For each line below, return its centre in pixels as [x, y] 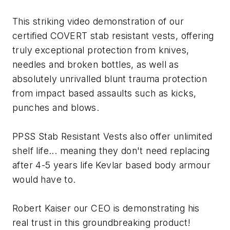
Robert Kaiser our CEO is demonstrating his [106, 208]
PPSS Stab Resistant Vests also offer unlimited [112, 137]
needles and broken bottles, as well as [96, 65]
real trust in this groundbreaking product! [103, 223]
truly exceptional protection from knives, [101, 50]
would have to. [44, 180]
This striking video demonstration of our [98, 22]
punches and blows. [57, 108]
